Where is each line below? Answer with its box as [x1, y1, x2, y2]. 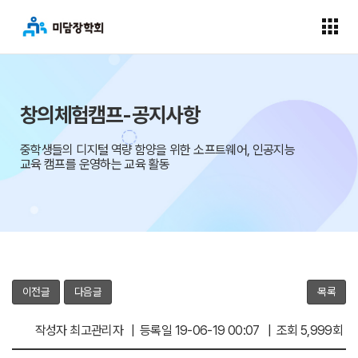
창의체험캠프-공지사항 [20, 103, 200, 127]
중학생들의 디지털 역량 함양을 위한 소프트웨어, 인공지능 [20, 142, 296, 157]
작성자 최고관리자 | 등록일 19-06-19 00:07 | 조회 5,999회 [34, 323, 343, 338]
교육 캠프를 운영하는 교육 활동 [20, 157, 170, 172]
